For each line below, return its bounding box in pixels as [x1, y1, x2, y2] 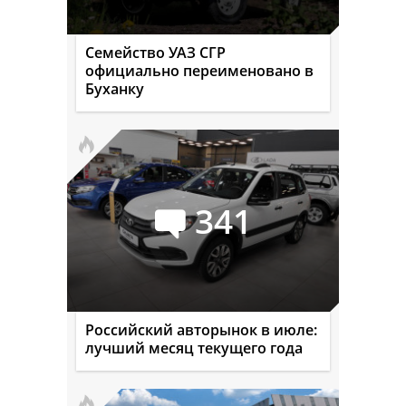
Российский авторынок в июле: [85, 319, 317, 340]
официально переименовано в [85, 60, 314, 81]
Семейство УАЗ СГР [85, 42, 226, 63]
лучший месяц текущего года [85, 337, 303, 358]
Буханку [85, 78, 144, 99]
